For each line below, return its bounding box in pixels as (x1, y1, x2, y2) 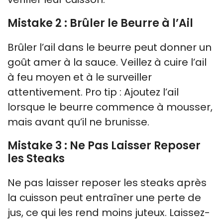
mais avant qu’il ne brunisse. (7, 114, 149, 129)
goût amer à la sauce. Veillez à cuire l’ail (7, 55, 207, 69)
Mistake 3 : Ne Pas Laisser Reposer (7, 137, 201, 153)
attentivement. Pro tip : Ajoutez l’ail (7, 85, 179, 99)
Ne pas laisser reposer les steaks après (7, 175, 207, 190)
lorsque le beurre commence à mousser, (7, 100, 213, 114)
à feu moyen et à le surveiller (7, 70, 152, 84)
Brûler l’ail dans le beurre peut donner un (7, 40, 212, 54)
